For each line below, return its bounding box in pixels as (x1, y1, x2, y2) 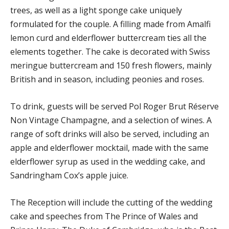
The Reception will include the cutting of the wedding (10, 197, 213, 209)
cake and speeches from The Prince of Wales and (10, 211, 198, 222)
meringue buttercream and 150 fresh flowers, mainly (10, 60, 212, 72)
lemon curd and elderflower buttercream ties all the (10, 32, 207, 44)
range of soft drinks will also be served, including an (10, 128, 209, 140)
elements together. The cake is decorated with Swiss (10, 46, 210, 58)
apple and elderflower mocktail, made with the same (10, 142, 209, 154)
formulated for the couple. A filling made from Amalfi (10, 18, 211, 30)
